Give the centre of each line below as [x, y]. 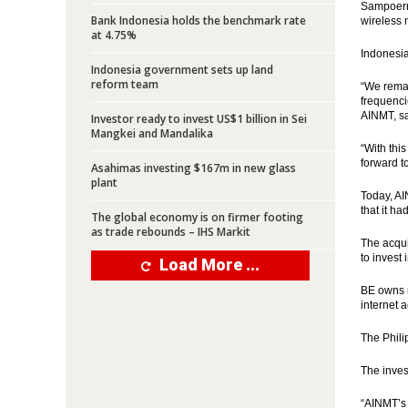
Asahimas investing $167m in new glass [194, 168]
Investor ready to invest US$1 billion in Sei [199, 119]
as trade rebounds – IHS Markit [171, 232]
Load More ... [209, 265]
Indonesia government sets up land [182, 70]
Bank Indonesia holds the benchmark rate [199, 20]
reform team [125, 84]
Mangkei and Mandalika [152, 133]
